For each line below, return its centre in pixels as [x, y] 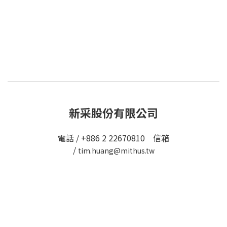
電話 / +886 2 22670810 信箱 [113, 138]
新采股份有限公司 [113, 112]
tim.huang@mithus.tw [116, 150]
